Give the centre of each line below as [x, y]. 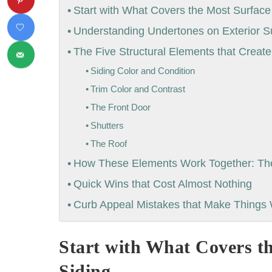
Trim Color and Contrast [138, 89]
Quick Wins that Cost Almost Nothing [162, 184]
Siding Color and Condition [142, 71]
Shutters [107, 126]
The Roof [108, 144]
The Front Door [120, 107]
